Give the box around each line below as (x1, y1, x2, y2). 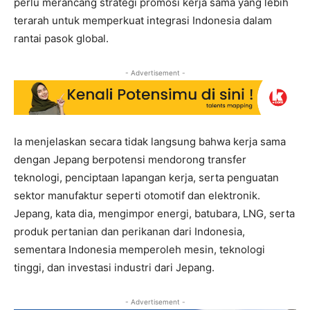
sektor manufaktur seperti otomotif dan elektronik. (14, 189, 260, 203)
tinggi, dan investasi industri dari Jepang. (14, 261, 215, 275)
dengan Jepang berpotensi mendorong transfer (14, 153, 246, 167)
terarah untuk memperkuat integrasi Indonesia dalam (14, 13, 272, 27)
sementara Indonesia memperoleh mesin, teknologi (14, 243, 265, 257)
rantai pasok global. (14, 31, 109, 45)
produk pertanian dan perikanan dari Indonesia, (14, 225, 245, 239)
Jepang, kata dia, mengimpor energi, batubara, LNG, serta (14, 207, 295, 221)
